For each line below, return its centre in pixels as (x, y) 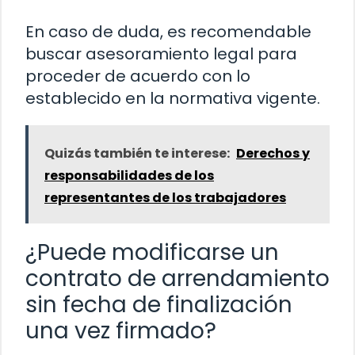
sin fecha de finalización (159, 304)
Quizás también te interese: (137, 153)
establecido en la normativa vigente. (173, 98)
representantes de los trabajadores (165, 197)
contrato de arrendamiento (177, 278)
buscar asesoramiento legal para (161, 53)
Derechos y (273, 153)
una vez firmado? (121, 330)
